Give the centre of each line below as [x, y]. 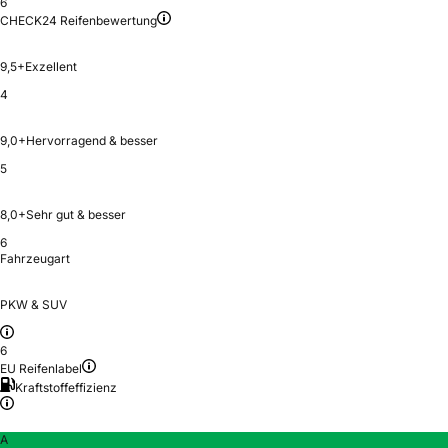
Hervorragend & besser [92, 140]
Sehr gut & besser [76, 214]
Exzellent [51, 66]
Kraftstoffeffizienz [66, 387]
